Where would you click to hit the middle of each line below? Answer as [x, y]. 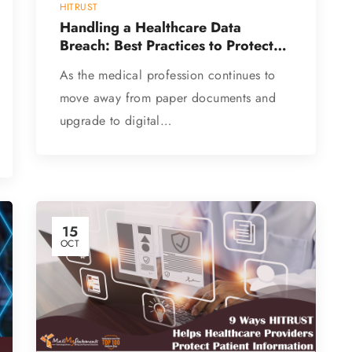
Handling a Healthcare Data [150, 27]
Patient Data [99, 63]
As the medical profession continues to [167, 75]
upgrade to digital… [115, 120]
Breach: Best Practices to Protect [166, 45]
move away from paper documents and [168, 97]
